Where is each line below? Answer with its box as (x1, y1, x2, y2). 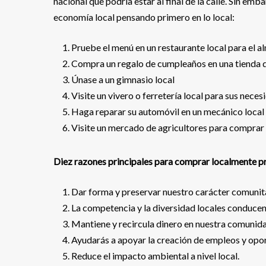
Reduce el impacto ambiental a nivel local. (71, 250, 239, 261)
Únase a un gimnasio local (71, 74, 175, 85)
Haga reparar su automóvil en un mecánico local (71, 106, 264, 117)
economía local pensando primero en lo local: (53, 11, 235, 23)
